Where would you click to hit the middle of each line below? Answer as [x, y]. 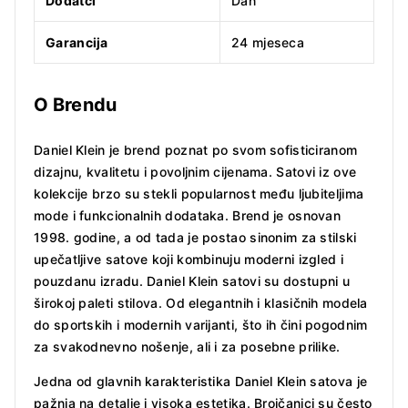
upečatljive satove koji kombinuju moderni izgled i [189, 260]
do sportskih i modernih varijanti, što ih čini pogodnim [201, 325]
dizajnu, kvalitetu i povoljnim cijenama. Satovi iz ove [195, 172]
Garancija [77, 43]
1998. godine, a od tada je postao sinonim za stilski [195, 238]
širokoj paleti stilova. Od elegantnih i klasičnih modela [201, 303]
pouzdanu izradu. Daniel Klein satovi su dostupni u [192, 281]
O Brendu [75, 105]
